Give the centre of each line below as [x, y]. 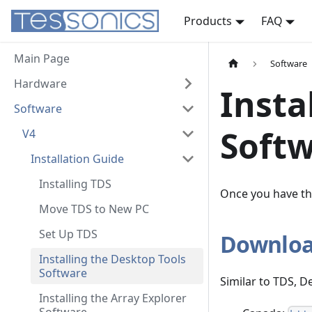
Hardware [40, 84]
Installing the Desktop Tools [112, 259]
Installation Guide [77, 159]
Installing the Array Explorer [113, 298]
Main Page [42, 58]
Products [208, 21]
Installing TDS [75, 184]
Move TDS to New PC [94, 209]
